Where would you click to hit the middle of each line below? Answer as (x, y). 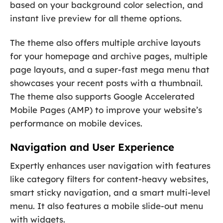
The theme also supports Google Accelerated (102, 96)
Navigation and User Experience (92, 147)
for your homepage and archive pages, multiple (109, 56)
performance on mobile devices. (76, 123)
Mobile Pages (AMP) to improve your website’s (106, 110)
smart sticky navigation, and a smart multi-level (110, 193)
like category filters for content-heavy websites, (109, 179)
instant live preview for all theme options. (96, 18)
